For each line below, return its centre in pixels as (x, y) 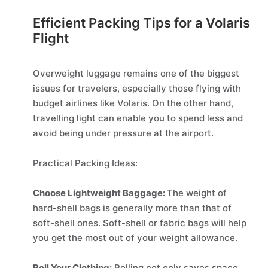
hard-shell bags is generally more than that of (132, 208)
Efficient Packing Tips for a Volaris (141, 23)
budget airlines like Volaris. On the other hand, (133, 103)
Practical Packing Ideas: (85, 163)
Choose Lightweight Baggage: (100, 193)
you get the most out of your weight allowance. (135, 238)
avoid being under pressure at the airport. (123, 133)
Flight (51, 38)
